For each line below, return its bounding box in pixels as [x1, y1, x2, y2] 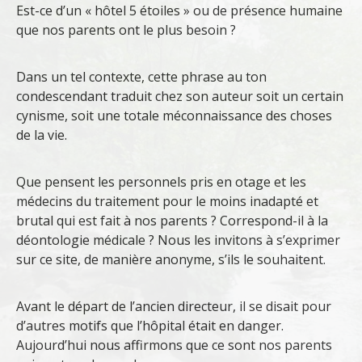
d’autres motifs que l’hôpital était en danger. [16, 317, 284, 335]
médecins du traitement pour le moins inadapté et [16, 192, 318, 211]
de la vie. [16, 126, 67, 145]
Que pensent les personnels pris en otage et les [16, 173, 306, 192]
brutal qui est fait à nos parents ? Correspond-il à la [16, 212, 328, 230]
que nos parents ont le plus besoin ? [16, 21, 236, 40]
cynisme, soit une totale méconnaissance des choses [16, 107, 332, 125]
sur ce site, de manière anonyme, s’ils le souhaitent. [16, 250, 326, 269]
